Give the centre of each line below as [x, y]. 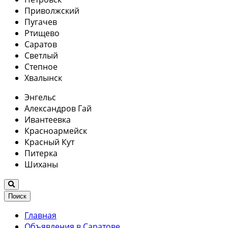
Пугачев [41, 22]
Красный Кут [49, 142]
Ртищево [42, 33]
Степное [41, 66]
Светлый [41, 55]
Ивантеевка [48, 119]
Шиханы [41, 164]
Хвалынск [43, 78]
